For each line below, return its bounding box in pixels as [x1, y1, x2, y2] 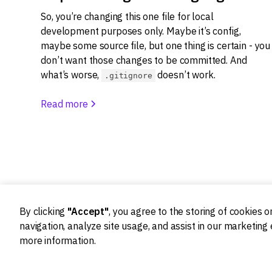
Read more [41, 98, 88, 110]
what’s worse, [41, 69, 102, 81]
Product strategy [41, 258, 105, 270]
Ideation [41, 234, 81, 247]
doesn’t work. [155, 69, 216, 81]
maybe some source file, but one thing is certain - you [41, 39, 271, 52]
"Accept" [67, 205, 109, 218]
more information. [19, 234, 96, 247]
